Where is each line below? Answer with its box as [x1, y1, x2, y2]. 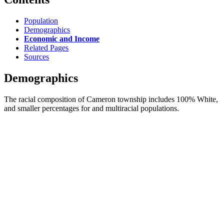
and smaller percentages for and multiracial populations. [4, 103, 179, 112]
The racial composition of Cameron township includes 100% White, [4, 94, 218, 103]
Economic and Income [24, 34, 99, 43]
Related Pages [24, 43, 68, 52]
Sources [24, 52, 49, 61]
